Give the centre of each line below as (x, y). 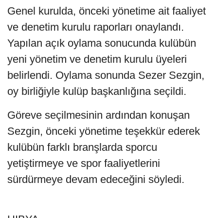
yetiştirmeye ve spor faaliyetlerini (84, 163)
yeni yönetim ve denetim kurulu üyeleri (97, 59)
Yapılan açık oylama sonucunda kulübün (102, 43)
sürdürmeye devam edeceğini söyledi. (96, 179)
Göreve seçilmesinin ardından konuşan (99, 115)
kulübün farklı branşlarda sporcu (82, 147)
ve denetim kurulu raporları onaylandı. (96, 27)
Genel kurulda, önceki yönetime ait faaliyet (107, 11)
